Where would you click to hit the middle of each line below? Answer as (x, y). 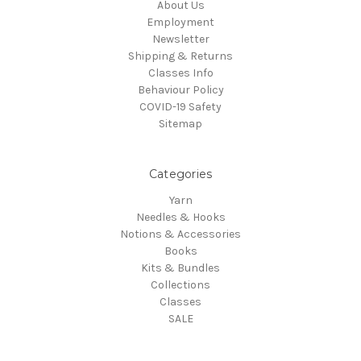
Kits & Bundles (180, 268)
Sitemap (180, 124)
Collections (180, 285)
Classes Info (180, 73)
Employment (180, 23)
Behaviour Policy (180, 90)
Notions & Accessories (180, 234)
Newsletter (180, 39)
